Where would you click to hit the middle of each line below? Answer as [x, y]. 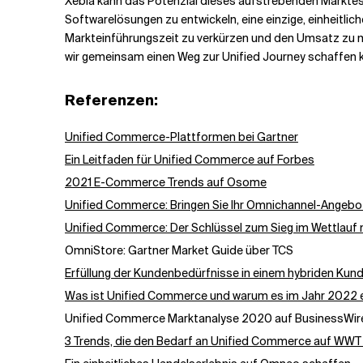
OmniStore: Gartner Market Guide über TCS [179, 250]
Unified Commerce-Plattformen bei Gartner [181, 137]
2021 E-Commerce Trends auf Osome [166, 182]
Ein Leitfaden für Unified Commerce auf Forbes [190, 160]
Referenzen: [111, 100]
